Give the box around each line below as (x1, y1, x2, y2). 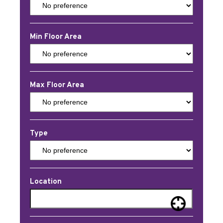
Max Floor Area (30, 81, 84, 90)
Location (30, 177, 62, 187)
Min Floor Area (30, 32, 82, 42)
